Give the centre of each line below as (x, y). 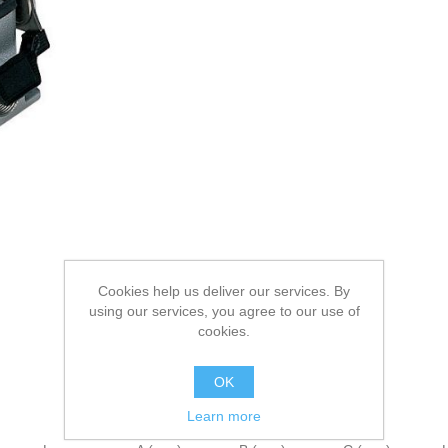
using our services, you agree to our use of (224, 311)
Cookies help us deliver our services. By (224, 291)
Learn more (224, 416)
